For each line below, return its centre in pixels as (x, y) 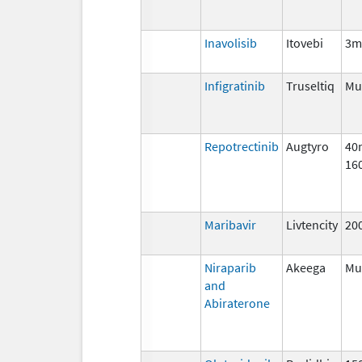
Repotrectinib (242, 146)
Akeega (306, 267)
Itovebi (305, 42)
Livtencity (312, 224)
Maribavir (230, 224)
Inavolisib (231, 42)
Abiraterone (237, 303)
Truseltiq (310, 85)
